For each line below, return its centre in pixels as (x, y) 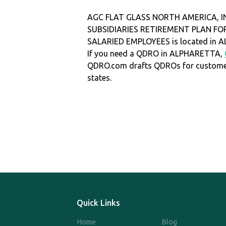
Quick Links (98, 203)
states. (100, 77)
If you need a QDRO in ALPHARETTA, (156, 53)
